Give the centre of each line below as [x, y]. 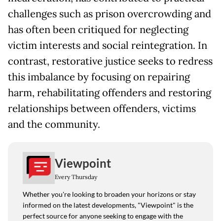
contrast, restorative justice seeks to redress [110, 61]
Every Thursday [76, 177]
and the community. [54, 125]
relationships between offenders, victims [102, 109]
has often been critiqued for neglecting [98, 30]
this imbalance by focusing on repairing [99, 77]
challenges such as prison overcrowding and [110, 14]
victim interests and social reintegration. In [108, 46]
